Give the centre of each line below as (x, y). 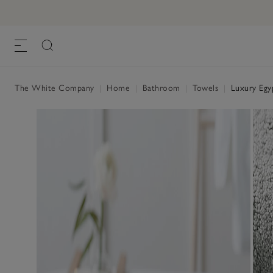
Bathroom (161, 88)
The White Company (56, 88)
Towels (205, 88)
